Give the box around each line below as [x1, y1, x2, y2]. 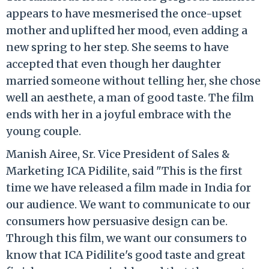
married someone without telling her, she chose [6, 73, 261, 88]
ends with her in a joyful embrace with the [6, 107, 231, 121]
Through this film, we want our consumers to [6, 231, 247, 245]
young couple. [6, 124, 81, 138]
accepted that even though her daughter [6, 56, 221, 71]
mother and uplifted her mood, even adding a [6, 23, 247, 37]
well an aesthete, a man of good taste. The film [6, 90, 254, 104]
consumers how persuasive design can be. [6, 214, 228, 228]
